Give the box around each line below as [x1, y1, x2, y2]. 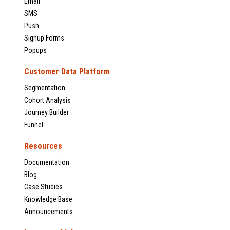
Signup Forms [24, 34, 64, 43]
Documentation [24, 158, 69, 167]
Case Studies [24, 183, 63, 191]
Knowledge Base [24, 195, 72, 204]
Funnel [24, 121, 43, 129]
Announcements [24, 207, 73, 216]
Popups [24, 46, 47, 55]
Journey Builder [24, 108, 69, 117]
